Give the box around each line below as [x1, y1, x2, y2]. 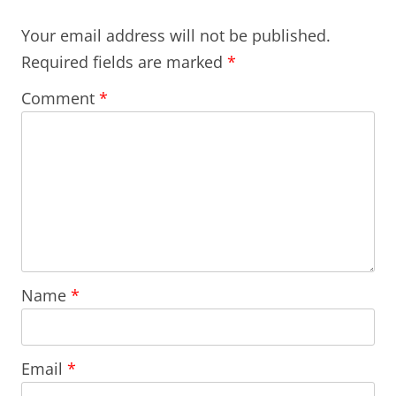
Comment [21, 87, 99, 109]
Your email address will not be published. [21, 24, 331, 46]
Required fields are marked [21, 50, 227, 72]
